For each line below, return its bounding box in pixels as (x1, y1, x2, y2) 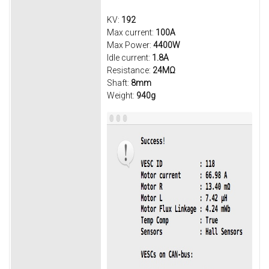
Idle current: (107, 52, 152, 62)
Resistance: (107, 65, 153, 75)
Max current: (107, 27, 156, 37)
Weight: (107, 90, 136, 100)
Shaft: (107, 77, 131, 88)
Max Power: (107, 40, 153, 50)
